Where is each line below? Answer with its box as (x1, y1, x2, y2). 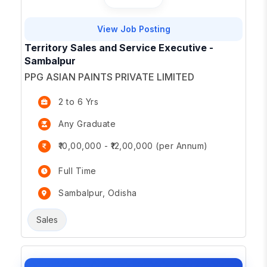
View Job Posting (97, 24, 170, 34)
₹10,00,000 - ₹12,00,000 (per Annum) (58, 141, 208, 151)
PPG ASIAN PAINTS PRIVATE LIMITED (24, 71, 194, 83)
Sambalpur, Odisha (58, 188, 137, 198)
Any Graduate (58, 119, 116, 129)
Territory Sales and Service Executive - (24, 42, 213, 54)
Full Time (58, 166, 97, 176)
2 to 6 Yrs (58, 97, 98, 107)
